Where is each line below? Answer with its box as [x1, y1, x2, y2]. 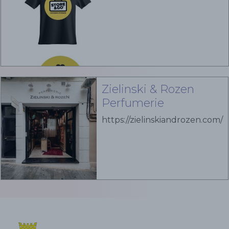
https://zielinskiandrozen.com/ [102, 115, 223, 125]
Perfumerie [102, 96, 164, 110]
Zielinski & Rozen [102, 82, 194, 96]
